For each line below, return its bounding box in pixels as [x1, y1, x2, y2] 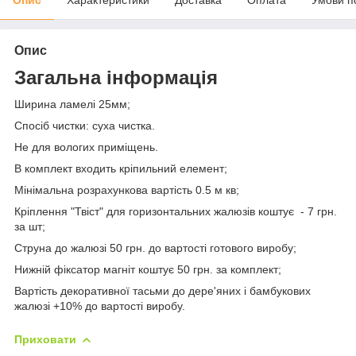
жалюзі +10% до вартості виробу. [14, 299, 185, 312]
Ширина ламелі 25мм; [14, 97, 130, 110]
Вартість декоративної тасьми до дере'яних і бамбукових [14, 284, 311, 297]
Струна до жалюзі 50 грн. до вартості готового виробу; [14, 241, 296, 254]
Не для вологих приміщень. [14, 140, 158, 153]
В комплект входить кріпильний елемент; [14, 161, 227, 175]
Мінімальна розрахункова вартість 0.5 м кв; [14, 183, 239, 196]
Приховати [14, 332, 76, 346]
